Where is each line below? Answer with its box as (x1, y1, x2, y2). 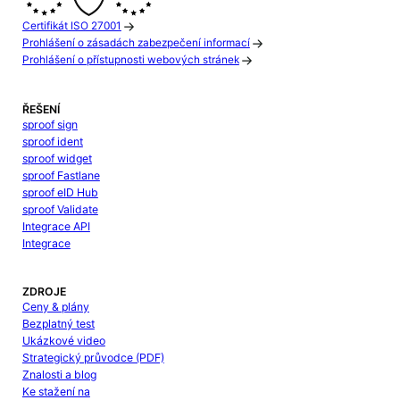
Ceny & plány (21, 300, 89, 314)
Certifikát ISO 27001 (21, 20, 121, 33)
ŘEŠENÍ (21, 102, 60, 116)
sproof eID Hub (21, 185, 98, 199)
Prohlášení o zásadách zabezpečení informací (21, 37, 250, 50)
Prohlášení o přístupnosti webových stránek (21, 54, 239, 67)
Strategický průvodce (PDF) (21, 351, 164, 365)
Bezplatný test (21, 317, 95, 331)
